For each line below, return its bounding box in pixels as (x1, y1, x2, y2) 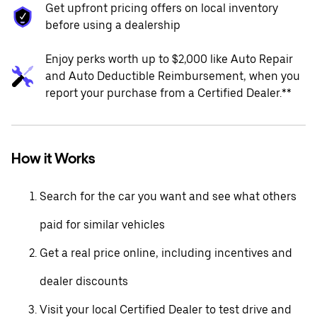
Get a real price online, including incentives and (40, 246, 292, 260)
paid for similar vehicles (40, 218, 165, 231)
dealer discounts (40, 275, 128, 288)
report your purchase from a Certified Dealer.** (45, 86, 292, 100)
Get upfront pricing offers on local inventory (45, 1, 278, 15)
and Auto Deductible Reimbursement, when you (45, 69, 300, 83)
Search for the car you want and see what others (40, 190, 296, 203)
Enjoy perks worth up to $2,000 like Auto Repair (45, 52, 293, 66)
